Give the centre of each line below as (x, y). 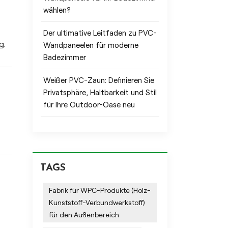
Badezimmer (64, 57)
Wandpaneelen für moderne (91, 45)
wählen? (57, 10)
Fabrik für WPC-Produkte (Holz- (99, 190)
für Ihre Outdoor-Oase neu (89, 105)
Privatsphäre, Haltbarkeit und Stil (100, 92)
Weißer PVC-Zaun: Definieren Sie (98, 80)
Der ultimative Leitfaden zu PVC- (100, 33)
